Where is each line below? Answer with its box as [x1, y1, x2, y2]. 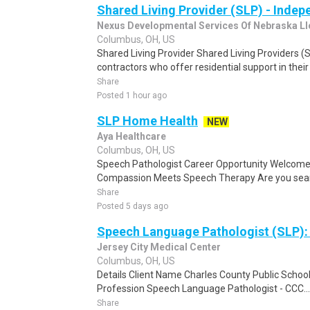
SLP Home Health [97, 113, 198, 128]
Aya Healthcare [97, 131, 166, 142]
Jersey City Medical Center [97, 241, 221, 253]
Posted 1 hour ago [97, 91, 167, 100]
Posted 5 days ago [97, 201, 168, 211]
